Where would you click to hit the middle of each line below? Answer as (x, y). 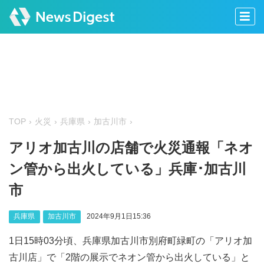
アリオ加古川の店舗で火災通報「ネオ (131, 148)
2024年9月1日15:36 (118, 217)
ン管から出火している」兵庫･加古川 (128, 169)
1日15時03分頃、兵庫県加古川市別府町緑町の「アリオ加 (131, 240)
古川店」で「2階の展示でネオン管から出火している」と (129, 257)
